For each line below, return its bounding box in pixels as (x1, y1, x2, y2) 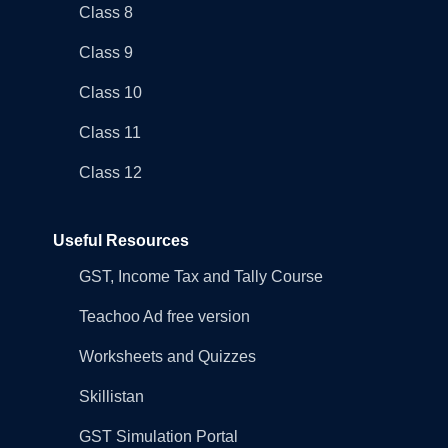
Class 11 (78, 123, 141, 141)
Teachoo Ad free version (78, 307, 250, 325)
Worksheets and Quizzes (78, 347, 256, 365)
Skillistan (78, 387, 144, 405)
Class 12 (78, 163, 142, 181)
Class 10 (78, 83, 142, 101)
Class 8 (78, 3, 133, 21)
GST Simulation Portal (78, 427, 238, 445)
